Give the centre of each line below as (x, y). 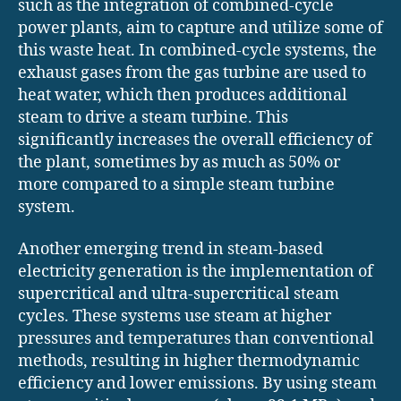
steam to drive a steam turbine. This (153, 117)
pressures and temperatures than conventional (196, 339)
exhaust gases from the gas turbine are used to (192, 73)
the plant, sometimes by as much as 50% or (179, 162)
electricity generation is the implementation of (196, 272)
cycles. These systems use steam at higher (175, 317)
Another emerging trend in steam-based (171, 250)
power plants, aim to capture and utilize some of (200, 28)
